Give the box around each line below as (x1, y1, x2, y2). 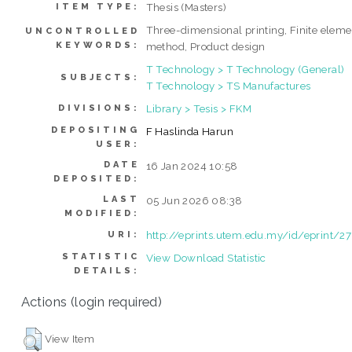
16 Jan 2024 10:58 (145, 159, 238, 172)
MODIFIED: (64, 207, 140, 218)
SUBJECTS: (60, 71, 140, 82)
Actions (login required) (20, 293, 163, 310)
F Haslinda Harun (145, 124, 234, 137)
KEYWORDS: (56, 39, 140, 50)
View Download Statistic (145, 251, 266, 264)
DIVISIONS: (58, 102, 140, 113)
